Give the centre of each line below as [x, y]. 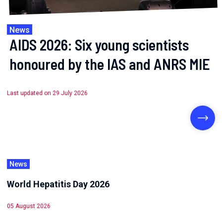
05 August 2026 [29, 206]
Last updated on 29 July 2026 [47, 93]
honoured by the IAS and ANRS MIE [110, 64]
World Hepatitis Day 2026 [58, 184]
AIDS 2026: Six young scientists [99, 45]
